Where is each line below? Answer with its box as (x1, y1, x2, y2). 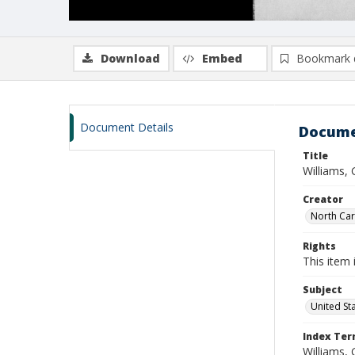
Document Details (80, 120, 174, 135)
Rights (303, 239, 336, 253)
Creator (303, 193, 343, 206)
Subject (303, 283, 342, 296)
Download (101, 51, 160, 66)
